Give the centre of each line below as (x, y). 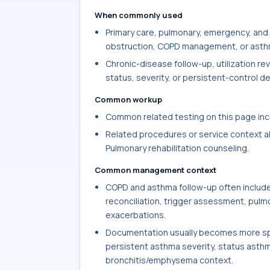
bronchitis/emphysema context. (169, 260)
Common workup (128, 99)
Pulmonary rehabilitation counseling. (177, 148)
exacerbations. (136, 215)
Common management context (155, 170)
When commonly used (139, 15)
